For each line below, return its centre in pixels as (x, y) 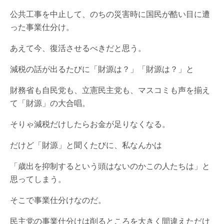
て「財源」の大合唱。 (50, 103)
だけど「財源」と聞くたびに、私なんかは (86, 145)
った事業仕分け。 (42, 27)
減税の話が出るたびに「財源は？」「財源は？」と (102, 69)
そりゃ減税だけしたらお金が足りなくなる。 (90, 124)
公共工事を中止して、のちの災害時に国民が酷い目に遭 (110, 14)
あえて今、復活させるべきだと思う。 (78, 48)
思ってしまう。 (38, 179)
